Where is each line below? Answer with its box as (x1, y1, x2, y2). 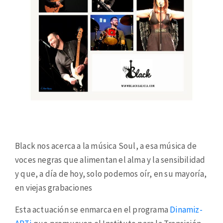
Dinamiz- (170, 204, 203, 215)
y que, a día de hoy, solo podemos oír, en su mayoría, (15, 168, 207, 179)
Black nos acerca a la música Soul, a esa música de (15, 140, 197, 151)
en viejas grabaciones (15, 182, 93, 193)
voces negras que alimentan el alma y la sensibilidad (15, 154, 206, 165)
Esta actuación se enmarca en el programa (15, 204, 170, 215)
